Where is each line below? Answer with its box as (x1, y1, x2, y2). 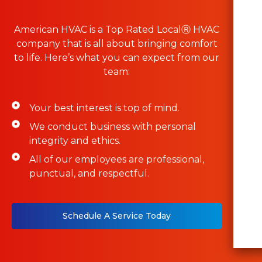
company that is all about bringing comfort (16, 37, 218, 49)
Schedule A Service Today (63, 210, 171, 221)
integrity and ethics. (29, 135, 121, 146)
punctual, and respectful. (29, 167, 150, 179)
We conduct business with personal (29, 120, 196, 132)
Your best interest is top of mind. (29, 102, 180, 113)
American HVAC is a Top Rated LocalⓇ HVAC (14, 23, 219, 35)
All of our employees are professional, (29, 153, 205, 165)
